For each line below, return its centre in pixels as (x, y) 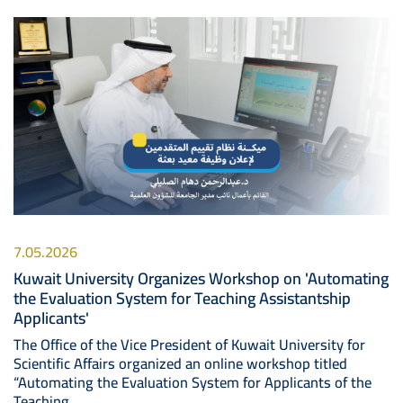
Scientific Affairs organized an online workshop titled (180, 363)
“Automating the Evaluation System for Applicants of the (193, 382)
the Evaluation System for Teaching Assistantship (182, 297)
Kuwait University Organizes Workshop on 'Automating (201, 278)
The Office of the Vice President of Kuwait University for (189, 344)
